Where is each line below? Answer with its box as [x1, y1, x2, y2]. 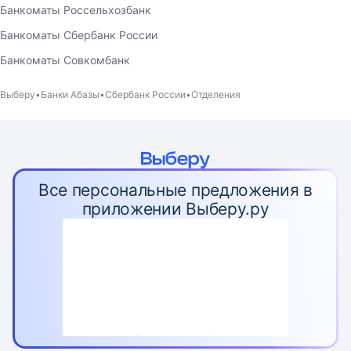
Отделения [191, 89, 241, 101]
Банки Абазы [41, 89, 100, 101]
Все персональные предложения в [38, 180, 313, 201]
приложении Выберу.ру [81, 199, 270, 219]
